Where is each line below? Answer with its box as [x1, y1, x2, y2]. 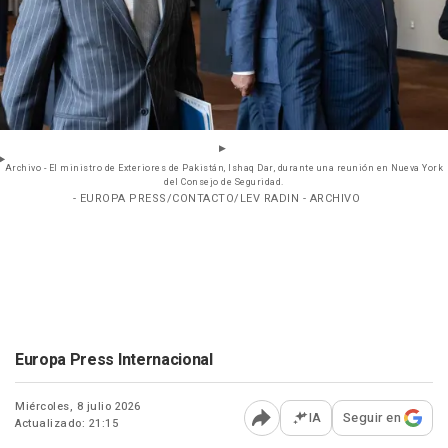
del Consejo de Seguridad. [164, 176, 284, 190]
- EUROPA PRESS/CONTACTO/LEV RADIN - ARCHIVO [72, 190, 361, 208]
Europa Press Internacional [15, 348, 213, 373]
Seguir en [342, 408, 401, 428]
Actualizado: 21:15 [15, 415, 118, 433]
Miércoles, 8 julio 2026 [15, 398, 141, 416]
